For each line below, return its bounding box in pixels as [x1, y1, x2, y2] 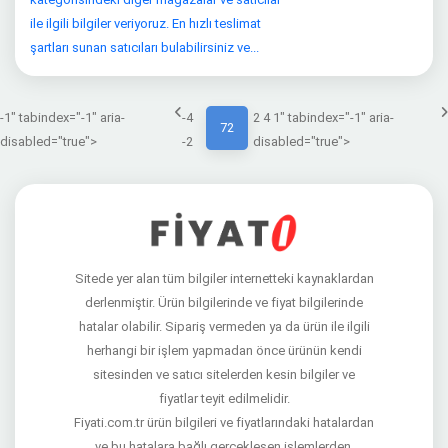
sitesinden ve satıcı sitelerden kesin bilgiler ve [93, 367, 355, 382]
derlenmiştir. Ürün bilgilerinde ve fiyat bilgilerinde [85, 295, 363, 310]
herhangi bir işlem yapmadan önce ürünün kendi [86, 343, 362, 358]
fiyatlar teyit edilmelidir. [158, 391, 290, 406]
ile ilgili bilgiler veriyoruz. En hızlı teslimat [30, 16, 261, 31]
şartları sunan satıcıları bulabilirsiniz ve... [30, 40, 259, 55]
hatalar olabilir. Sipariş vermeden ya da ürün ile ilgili [78, 319, 370, 334]
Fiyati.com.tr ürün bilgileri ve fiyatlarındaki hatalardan [74, 415, 374, 430]
